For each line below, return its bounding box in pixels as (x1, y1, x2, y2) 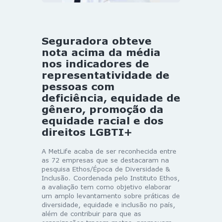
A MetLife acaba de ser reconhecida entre (42, 147, 176, 155)
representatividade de (42, 68, 169, 81)
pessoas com (42, 80, 114, 92)
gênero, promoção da (42, 103, 164, 115)
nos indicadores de (42, 57, 149, 69)
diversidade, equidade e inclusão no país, (42, 200, 175, 209)
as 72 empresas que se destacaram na (42, 156, 169, 164)
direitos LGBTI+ (42, 125, 132, 138)
